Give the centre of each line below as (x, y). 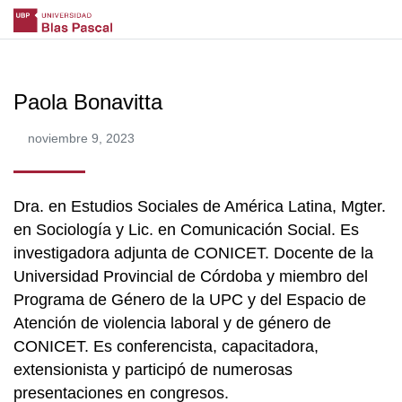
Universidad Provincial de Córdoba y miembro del (191, 276)
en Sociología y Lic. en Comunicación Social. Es (186, 229)
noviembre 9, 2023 (81, 138)
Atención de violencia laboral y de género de (172, 323)
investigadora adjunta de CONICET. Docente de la (193, 253)
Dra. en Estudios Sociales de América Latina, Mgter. (200, 206)
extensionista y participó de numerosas (153, 369)
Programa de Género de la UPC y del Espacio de (190, 299)
